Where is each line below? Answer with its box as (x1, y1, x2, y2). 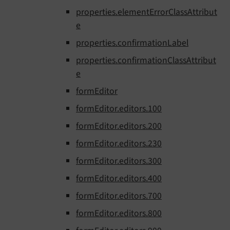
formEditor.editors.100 (76, 102, 162, 116)
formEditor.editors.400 (76, 172, 162, 185)
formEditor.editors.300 (76, 155, 162, 168)
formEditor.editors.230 (76, 137, 162, 150)
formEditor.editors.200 (76, 120, 162, 133)
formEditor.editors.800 (76, 207, 162, 220)
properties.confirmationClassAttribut (76, 54, 216, 67)
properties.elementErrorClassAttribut (76, 6, 217, 19)
